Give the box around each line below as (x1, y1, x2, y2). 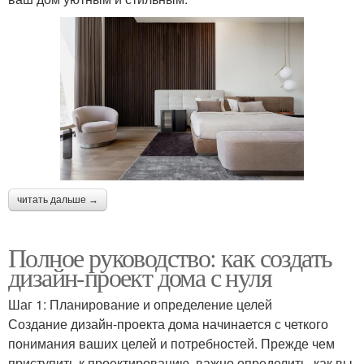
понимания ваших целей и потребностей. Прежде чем (8, 333, 335, 353)
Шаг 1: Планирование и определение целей (8, 294, 272, 314)
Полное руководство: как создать (8, 239, 332, 275)
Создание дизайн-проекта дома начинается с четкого (8, 314, 328, 333)
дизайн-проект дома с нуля (8, 258, 271, 294)
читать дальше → (17, 193, 98, 206)
